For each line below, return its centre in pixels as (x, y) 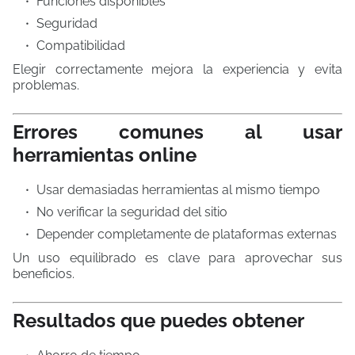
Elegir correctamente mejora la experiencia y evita (177, 69)
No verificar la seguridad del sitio (132, 212)
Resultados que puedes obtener (158, 321)
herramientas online (105, 155)
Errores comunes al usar (177, 132)
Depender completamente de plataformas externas (187, 234)
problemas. (46, 85)
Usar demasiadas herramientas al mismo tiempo (178, 190)
